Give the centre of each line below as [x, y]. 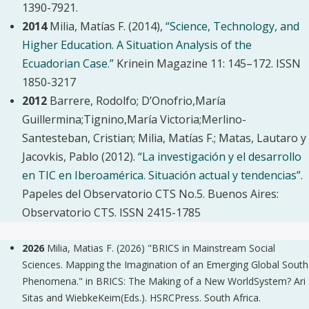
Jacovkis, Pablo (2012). [80, 157]
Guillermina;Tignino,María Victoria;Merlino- [134, 119]
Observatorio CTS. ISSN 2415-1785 [111, 212]
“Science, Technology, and [232, 26]
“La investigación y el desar [208, 157]
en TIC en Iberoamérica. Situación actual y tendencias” [161, 175]
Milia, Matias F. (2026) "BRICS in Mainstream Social [160, 248]
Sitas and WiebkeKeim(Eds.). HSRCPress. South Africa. [141, 298]
